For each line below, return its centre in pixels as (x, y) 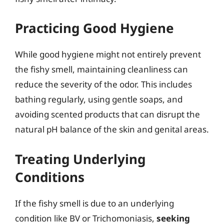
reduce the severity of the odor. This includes (103, 84)
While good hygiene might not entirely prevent (108, 54)
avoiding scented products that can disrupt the (107, 114)
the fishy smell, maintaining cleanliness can (101, 69)
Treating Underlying (80, 159)
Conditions (50, 177)
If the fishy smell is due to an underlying (94, 203)
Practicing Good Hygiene (94, 28)
